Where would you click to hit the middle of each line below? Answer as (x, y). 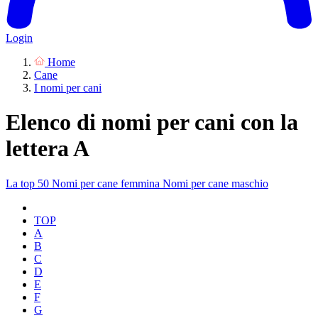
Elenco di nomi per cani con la (152, 122)
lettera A (48, 149)
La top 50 (29, 183)
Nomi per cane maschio (215, 183)
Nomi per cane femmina (107, 183)
